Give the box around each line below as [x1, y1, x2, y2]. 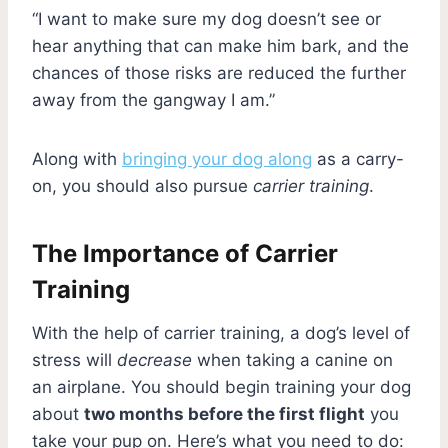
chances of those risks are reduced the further [32, 62, 406, 83]
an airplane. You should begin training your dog [32, 376, 411, 397]
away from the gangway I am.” [32, 89, 275, 110]
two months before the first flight [84, 403, 365, 424]
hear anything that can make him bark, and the [32, 35, 409, 56]
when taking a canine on [192, 349, 393, 370]
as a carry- [312, 148, 404, 169]
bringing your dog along [122, 148, 312, 169]
